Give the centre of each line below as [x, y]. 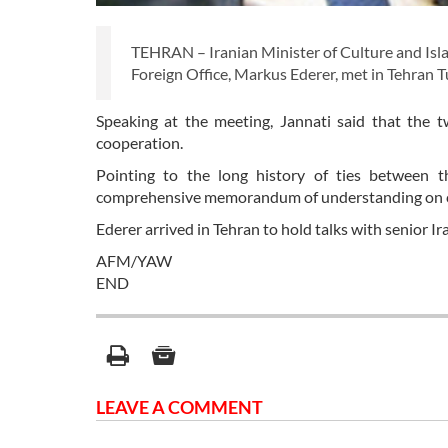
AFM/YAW [134, 261]
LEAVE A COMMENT [179, 407]
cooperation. [141, 143]
